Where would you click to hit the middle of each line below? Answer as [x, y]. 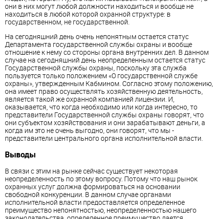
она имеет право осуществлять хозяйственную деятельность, [104, 91]
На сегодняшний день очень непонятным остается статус [97, 36]
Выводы [20, 155]
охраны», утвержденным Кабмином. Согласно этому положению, [109, 83]
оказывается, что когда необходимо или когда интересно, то [101, 107]
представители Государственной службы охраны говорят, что [104, 114]
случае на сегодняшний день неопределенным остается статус [105, 60]
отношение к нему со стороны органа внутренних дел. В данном [107, 52]
